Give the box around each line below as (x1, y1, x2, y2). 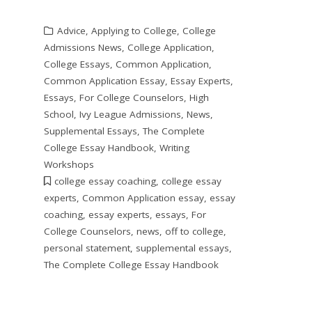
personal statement (43, 241, 130, 254)
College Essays (43, 57, 110, 70)
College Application (127, 40, 212, 54)
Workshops (43, 157, 94, 171)
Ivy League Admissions (79, 107, 181, 120)
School (43, 107, 74, 120)
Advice (56, 24, 86, 37)
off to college (164, 224, 224, 237)
